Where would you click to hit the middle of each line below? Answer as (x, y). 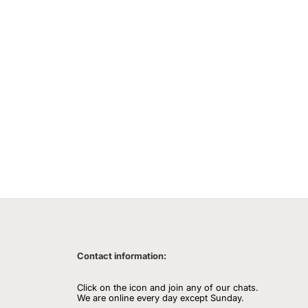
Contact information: (122, 256)
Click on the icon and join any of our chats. (168, 287)
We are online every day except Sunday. (161, 298)
